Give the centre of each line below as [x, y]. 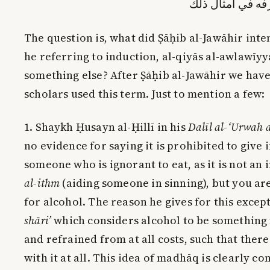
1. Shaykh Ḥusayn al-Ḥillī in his [106, 127]
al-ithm [42, 183]
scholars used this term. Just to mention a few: [145, 93]
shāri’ [38, 220]
